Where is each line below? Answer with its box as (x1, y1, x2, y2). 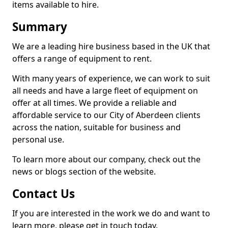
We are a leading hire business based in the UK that (12, 41, 210, 52)
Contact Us (12, 186, 75, 202)
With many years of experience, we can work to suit (12, 73, 210, 84)
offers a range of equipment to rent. (12, 53, 152, 64)
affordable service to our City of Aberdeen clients (12, 109, 201, 121)
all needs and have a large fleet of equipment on (12, 85, 198, 96)
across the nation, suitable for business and (12, 122, 181, 133)
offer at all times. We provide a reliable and (12, 97, 177, 108)
